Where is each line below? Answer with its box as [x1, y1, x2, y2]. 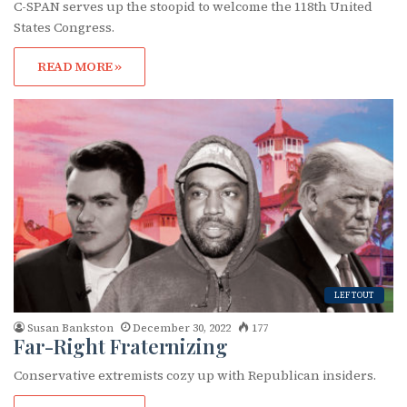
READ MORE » [37, 56, 122, 75]
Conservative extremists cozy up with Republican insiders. [14, 366, 376, 385]
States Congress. [14, 17, 114, 36]
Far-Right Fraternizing [14, 333, 228, 361]
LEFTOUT [334, 290, 374, 302]
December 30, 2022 [133, 321, 231, 336]
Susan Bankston [27, 321, 114, 336]
